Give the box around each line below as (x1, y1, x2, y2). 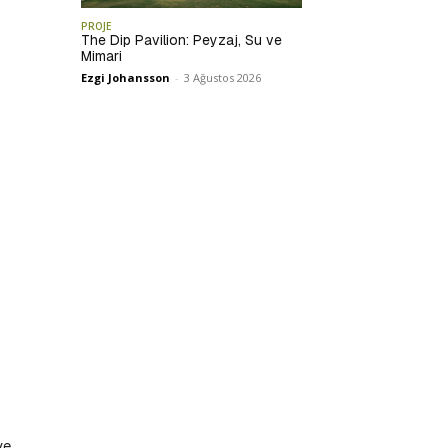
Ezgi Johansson (81, 70, 171, 86)
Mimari (81, 47, 123, 66)
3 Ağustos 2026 (184, 70, 262, 86)
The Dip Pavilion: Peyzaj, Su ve (81, 31, 283, 50)
